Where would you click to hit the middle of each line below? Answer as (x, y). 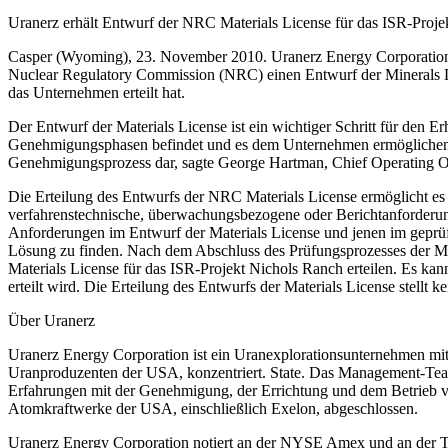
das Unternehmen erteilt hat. (96, 92)
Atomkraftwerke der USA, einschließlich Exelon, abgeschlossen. (213, 408)
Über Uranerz (51, 320)
